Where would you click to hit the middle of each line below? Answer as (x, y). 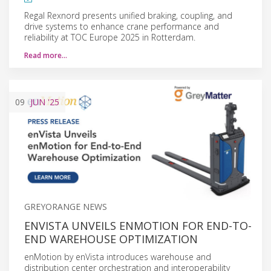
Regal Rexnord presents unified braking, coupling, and (128, 15)
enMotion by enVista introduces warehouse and (118, 256)
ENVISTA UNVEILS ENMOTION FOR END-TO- (138, 225)
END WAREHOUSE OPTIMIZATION (111, 239)
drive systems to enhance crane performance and (122, 26)
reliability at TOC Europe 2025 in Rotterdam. (110, 37)
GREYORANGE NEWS (66, 206)
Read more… (46, 55)
